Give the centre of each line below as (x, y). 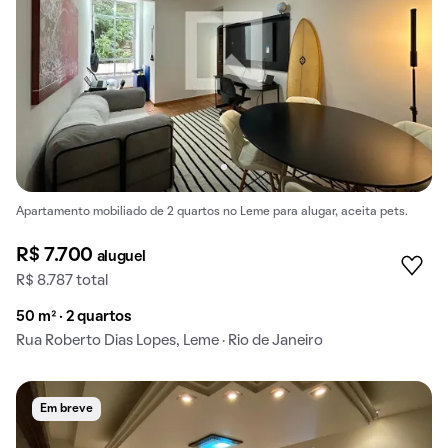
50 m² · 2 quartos (74, 316)
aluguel (121, 256)
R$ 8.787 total (62, 280)
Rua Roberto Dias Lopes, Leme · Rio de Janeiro (169, 340)
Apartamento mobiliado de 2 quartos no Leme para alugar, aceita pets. (212, 212)
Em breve (66, 408)
